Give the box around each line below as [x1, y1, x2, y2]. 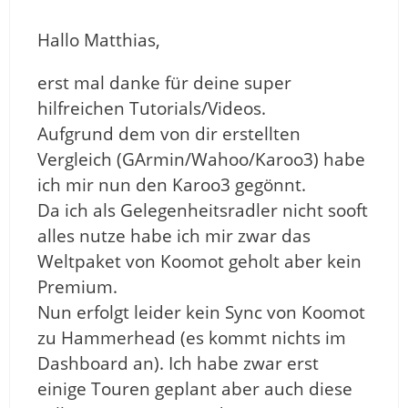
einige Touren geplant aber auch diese [37, 377, 352, 402]
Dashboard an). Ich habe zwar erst [37, 352, 319, 376]
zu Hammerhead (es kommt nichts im [37, 326, 346, 351]
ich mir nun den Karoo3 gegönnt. [37, 173, 306, 198]
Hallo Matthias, [37, 28, 160, 53]
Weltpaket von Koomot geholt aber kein [37, 250, 362, 274]
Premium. [37, 275, 117, 300]
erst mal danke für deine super [37, 71, 291, 96]
